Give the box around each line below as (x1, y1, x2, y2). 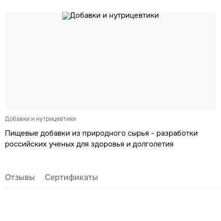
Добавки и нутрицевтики (5, 115, 76, 123)
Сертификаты (45, 172, 98, 183)
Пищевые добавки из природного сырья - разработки (5, 128, 198, 138)
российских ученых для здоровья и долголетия (5, 139, 174, 149)
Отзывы (5, 172, 35, 183)
